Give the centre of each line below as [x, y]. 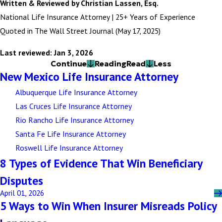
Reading [111, 64]
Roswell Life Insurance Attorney [69, 148]
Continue [69, 64]
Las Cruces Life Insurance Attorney [73, 106]
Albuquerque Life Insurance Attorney [76, 92]
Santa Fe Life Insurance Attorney [70, 134]
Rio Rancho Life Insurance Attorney [74, 120]
